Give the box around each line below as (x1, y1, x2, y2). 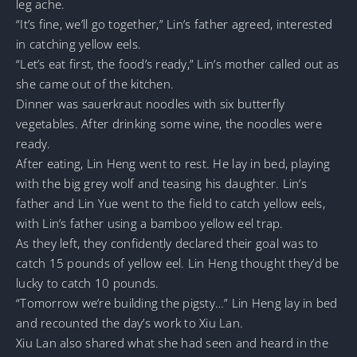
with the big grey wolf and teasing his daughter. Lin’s (16, 175, 307, 191)
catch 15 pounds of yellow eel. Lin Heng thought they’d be (16, 254, 339, 271)
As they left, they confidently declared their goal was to (16, 234, 319, 251)
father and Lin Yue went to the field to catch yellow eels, (16, 194, 325, 211)
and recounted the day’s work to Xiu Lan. (16, 314, 244, 331)
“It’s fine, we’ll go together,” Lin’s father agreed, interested (16, 15, 333, 32)
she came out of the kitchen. (16, 75, 175, 92)
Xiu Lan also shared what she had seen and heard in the (16, 334, 328, 351)
